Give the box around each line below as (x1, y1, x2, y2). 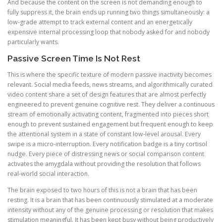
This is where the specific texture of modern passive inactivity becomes (7, 70, 212, 79)
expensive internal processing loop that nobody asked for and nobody (7, 28, 210, 37)
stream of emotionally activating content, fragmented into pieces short (7, 110, 209, 118)
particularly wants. (7, 38, 59, 47)
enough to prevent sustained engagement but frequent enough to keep (7, 119, 213, 128)
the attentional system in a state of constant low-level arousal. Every (7, 129, 201, 138)
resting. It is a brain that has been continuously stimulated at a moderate (7, 195, 213, 204)
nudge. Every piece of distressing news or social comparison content (7, 149, 204, 158)
